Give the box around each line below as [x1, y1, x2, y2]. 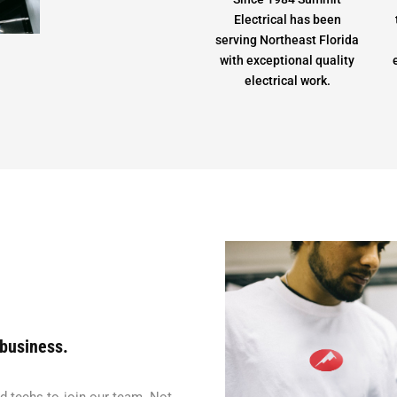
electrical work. [244, 73, 331, 88]
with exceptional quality [220, 52, 355, 67]
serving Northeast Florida [215, 32, 360, 47]
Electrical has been [233, 12, 341, 27]
